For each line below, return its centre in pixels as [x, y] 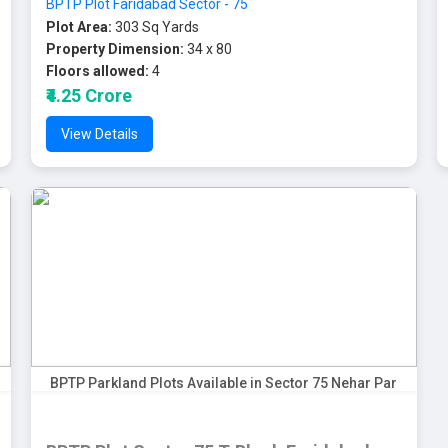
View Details [99, 134]
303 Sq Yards [155, 27]
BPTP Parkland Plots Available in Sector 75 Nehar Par [224, 383]
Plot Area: [78, 27]
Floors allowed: [97, 71]
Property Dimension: [114, 49]
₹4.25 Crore [88, 95]
